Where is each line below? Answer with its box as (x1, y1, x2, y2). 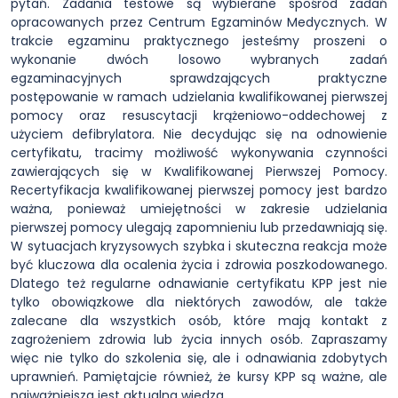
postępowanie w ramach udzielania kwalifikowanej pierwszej (11, 87, 387, 106)
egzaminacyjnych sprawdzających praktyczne (11, 68, 387, 87)
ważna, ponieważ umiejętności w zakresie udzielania (11, 199, 387, 218)
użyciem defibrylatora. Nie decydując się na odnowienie (11, 124, 387, 143)
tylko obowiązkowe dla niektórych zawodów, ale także (11, 292, 387, 311)
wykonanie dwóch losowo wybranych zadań (11, 50, 387, 68)
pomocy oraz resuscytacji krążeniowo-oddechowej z (11, 106, 387, 124)
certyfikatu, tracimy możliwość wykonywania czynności (11, 143, 387, 162)
